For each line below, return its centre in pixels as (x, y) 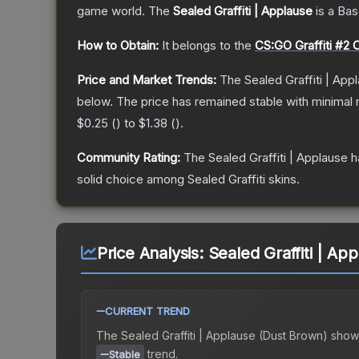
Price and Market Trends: (147, 80)
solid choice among (132, 179)
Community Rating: (129, 158)
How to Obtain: (118, 46)
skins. (282, 179)
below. (95, 102)
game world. (111, 11)
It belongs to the (208, 46)
